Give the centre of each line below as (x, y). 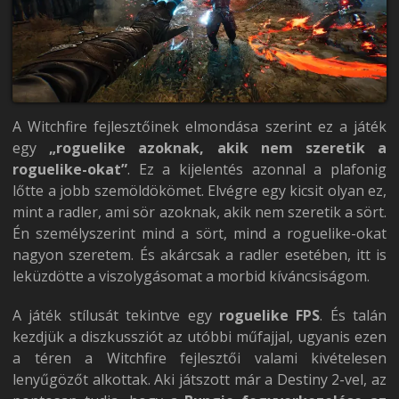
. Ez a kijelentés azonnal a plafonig (257, 170)
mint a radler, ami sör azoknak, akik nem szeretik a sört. (199, 212)
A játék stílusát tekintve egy (116, 316)
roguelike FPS (269, 316)
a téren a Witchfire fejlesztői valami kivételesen (199, 358)
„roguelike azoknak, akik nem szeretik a (218, 148)
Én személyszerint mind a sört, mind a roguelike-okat (199, 234)
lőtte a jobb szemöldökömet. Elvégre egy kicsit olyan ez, (199, 191)
